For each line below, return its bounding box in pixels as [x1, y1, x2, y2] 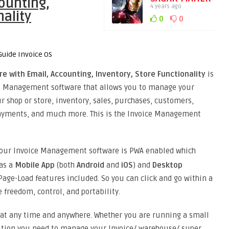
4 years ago [150, 3, 181, 10]
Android [77, 161, 106, 170]
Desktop [152, 161, 182, 170]
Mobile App [15, 161, 55, 170]
